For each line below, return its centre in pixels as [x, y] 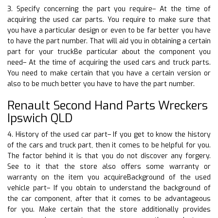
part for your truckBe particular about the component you [109, 52]
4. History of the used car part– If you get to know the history [109, 134]
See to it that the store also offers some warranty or [109, 166]
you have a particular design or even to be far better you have [109, 30]
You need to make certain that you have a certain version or [109, 73]
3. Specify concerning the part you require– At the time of [109, 9]
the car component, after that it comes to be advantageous [109, 199]
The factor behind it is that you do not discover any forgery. [109, 156]
